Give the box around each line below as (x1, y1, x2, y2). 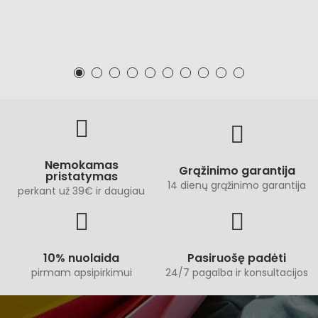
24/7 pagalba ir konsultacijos (165, 265, 308, 280)
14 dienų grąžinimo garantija (168, 177, 306, 192)
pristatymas (45, 168, 118, 185)
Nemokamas (44, 156, 119, 173)
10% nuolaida (43, 249, 119, 266)
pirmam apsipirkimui (31, 265, 132, 280)
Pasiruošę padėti (187, 249, 286, 266)
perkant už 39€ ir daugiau (18, 183, 145, 198)
